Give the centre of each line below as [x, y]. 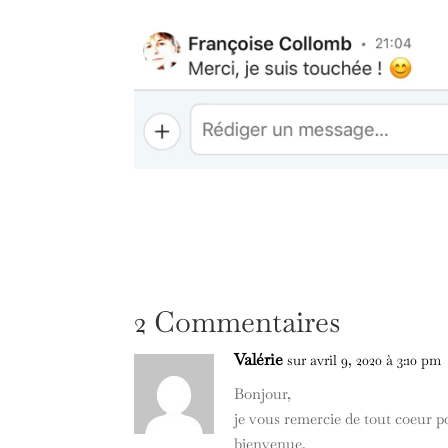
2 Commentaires [237, 322]
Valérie [259, 360]
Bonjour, [263, 394]
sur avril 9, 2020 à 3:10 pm [364, 360]
